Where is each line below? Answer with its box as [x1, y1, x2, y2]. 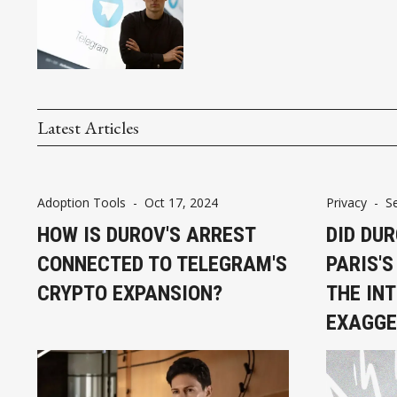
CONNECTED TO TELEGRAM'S [37, 251, 287, 276]
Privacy [325, 193, 367, 211]
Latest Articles [37, 115, 139, 139]
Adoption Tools [37, 193, 126, 211]
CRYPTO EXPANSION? [37, 280, 222, 306]
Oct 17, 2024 [144, 193, 218, 211]
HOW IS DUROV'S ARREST [37, 222, 255, 247]
